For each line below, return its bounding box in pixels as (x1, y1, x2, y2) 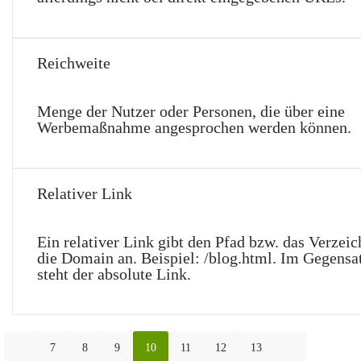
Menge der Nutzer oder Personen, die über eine (37, 102, 345, 120)
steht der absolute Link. (37, 265, 191, 283)
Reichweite (37, 54, 110, 72)
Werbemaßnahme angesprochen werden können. (37, 118, 351, 136)
